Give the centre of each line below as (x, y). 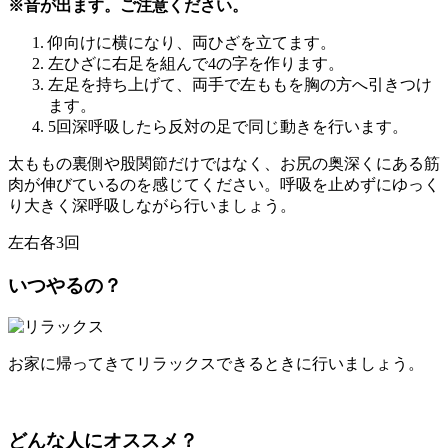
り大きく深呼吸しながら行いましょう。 (152, 205)
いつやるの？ (65, 285)
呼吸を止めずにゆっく (360, 184)
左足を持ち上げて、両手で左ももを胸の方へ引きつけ (240, 84)
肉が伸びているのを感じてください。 (144, 184)
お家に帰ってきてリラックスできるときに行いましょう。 (216, 364)
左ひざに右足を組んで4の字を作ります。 (196, 63)
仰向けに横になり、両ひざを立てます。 (192, 42)
